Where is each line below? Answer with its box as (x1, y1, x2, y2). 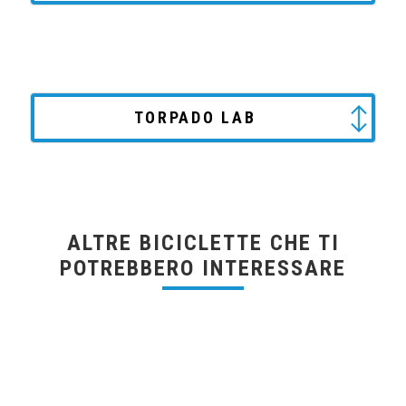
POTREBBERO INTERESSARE (60, 256, 346, 282)
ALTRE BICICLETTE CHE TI (66, 230, 340, 256)
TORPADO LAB (133, 108, 256, 128)
